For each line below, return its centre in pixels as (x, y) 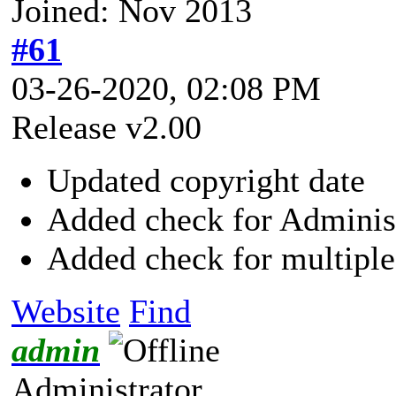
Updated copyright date (206, 180)
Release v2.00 (107, 127)
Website (66, 311)
